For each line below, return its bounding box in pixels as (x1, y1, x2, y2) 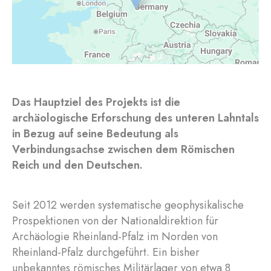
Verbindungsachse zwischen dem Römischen (12, 142, 235, 157)
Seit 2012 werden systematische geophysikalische (12, 197, 244, 213)
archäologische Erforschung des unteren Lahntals (12, 110, 259, 126)
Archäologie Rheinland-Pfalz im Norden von (12, 229, 218, 244)
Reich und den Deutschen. (12, 157, 143, 173)
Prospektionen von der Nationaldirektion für (12, 213, 218, 229)
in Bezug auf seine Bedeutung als (12, 126, 178, 142)
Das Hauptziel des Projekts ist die (12, 94, 180, 110)
